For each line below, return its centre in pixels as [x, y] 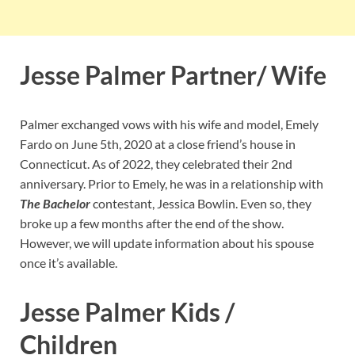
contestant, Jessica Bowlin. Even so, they [201, 203]
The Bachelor [55, 203]
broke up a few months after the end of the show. [152, 223]
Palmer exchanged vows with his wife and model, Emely [169, 124]
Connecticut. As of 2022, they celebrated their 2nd [156, 163]
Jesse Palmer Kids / [127, 311]
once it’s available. [69, 262]
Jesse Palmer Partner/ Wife [173, 75]
